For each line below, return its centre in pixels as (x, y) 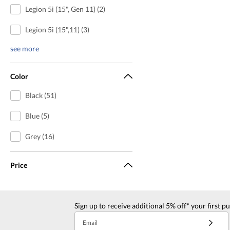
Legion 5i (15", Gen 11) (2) (65, 9)
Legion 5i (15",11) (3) (57, 29)
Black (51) (41, 95)
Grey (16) (40, 136)
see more (25, 48)
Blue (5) (37, 116)
